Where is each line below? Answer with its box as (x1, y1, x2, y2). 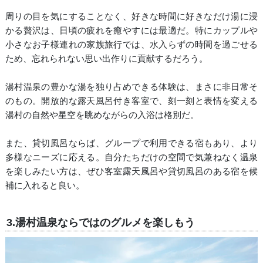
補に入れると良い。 (5, 180, 85, 191)
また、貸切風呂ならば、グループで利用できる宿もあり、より (5, 138, 258, 149)
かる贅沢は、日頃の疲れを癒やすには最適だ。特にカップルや (5, 25, 258, 36)
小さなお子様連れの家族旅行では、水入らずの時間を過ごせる (5, 39, 258, 50)
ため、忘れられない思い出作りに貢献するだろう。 (5, 53, 208, 64)
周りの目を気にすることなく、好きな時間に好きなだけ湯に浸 (5, 11, 258, 22)
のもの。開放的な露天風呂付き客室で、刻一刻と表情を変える (5, 96, 258, 106)
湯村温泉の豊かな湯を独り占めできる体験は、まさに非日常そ (5, 82, 258, 92)
